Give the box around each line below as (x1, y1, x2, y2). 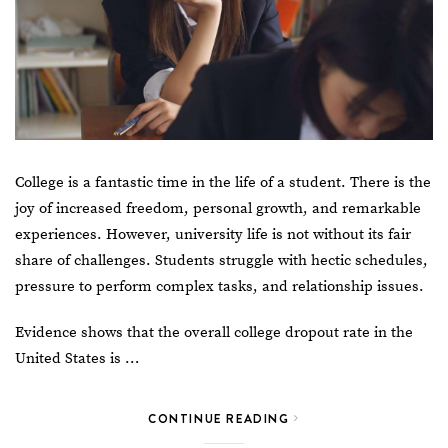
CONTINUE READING (148, 409, 295, 427)
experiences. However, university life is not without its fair (15, 224, 411, 244)
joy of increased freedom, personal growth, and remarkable (15, 198, 421, 218)
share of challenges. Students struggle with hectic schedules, (15, 250, 428, 270)
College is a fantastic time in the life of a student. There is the (15, 172, 431, 192)
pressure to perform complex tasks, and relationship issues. (15, 276, 428, 296)
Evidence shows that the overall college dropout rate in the (15, 322, 413, 342)
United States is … (15, 348, 139, 368)
